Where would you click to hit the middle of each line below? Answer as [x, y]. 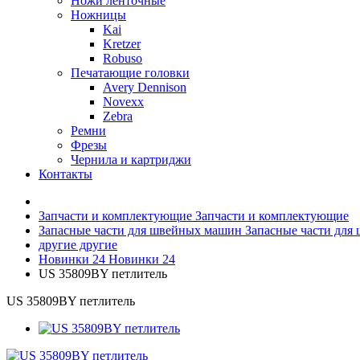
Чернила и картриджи [131, 160]
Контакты [65, 174]
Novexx [123, 102]
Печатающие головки [130, 73]
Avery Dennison [145, 87]
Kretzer [122, 44]
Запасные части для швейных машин [140, 230]
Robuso [123, 58]
